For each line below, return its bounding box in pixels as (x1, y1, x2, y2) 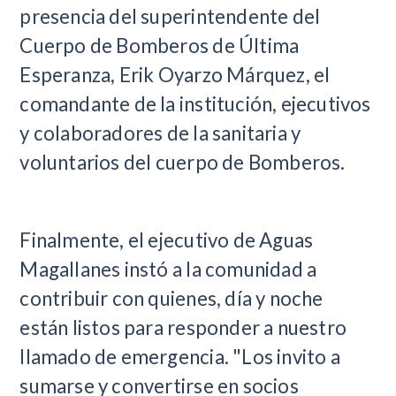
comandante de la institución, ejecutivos (19, 91, 371, 116)
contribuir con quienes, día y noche (19, 286, 324, 310)
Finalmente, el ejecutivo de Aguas (19, 227, 314, 252)
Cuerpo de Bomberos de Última (19, 33, 300, 57)
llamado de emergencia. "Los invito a (19, 344, 340, 369)
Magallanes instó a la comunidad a (19, 256, 317, 281)
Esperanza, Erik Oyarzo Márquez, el (19, 62, 331, 87)
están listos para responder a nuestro (19, 315, 347, 339)
